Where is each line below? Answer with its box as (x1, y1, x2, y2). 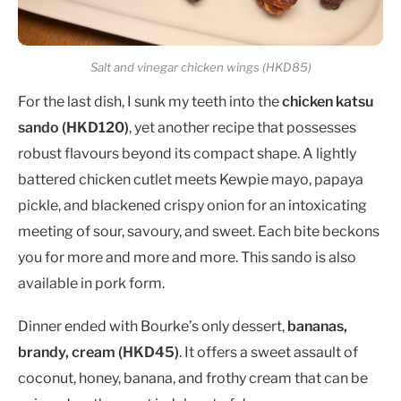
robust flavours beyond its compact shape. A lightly (18, 144, 356, 162)
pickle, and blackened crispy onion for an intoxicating (18, 196, 367, 214)
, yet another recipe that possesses (129, 118, 356, 136)
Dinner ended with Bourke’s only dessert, (18, 318, 287, 336)
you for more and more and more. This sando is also (18, 248, 356, 266)
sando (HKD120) (18, 118, 129, 136)
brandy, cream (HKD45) (18, 344, 179, 362)
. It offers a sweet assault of (179, 344, 358, 362)
